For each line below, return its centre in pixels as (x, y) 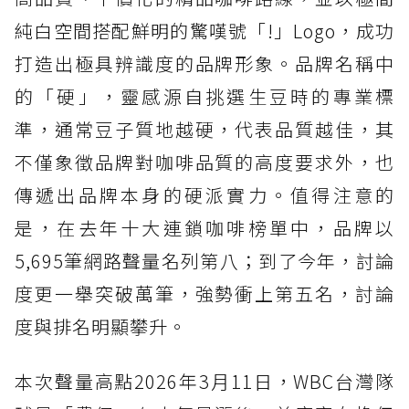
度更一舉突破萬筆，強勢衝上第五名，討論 (204, 294)
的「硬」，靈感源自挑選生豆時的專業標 (204, 97)
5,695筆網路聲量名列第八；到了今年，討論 (204, 261)
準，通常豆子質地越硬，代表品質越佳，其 (204, 130)
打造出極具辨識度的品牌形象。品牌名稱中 (204, 64)
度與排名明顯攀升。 (101, 327)
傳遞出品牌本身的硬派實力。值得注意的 (204, 195)
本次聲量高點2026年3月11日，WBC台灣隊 (204, 382)
